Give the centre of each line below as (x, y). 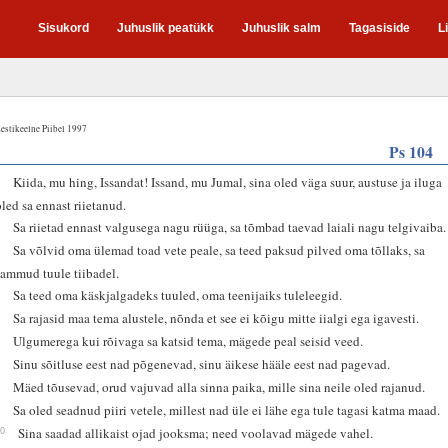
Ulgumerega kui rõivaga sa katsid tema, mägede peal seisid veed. (188, 340)
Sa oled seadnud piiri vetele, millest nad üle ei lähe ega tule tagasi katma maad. (227, 409)
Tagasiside (379, 28)
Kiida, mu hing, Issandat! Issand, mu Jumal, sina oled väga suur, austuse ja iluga (228, 181)
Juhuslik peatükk (165, 28)
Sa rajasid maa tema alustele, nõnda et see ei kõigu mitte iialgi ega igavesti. (216, 317)
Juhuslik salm (281, 28)
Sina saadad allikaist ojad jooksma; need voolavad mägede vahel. (196, 432)
